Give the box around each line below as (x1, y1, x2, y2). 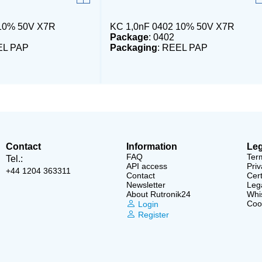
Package (109, 32, 149, 42)
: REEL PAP (157, 43, 208, 53)
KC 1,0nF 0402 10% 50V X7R (109, 22, 235, 32)
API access (126, 161, 167, 171)
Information (126, 142, 177, 151)
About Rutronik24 (126, 189, 191, 199)
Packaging (109, 43, 157, 53)
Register (135, 210, 169, 219)
